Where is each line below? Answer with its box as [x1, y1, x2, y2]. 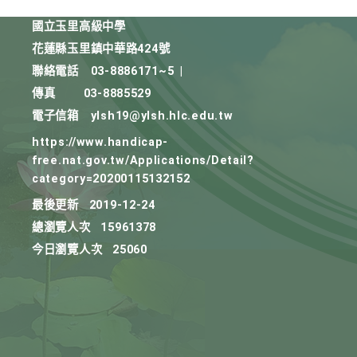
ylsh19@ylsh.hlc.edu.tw [90, 109, 233, 123]
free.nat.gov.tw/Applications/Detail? [32, 154, 254, 167]
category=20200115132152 [32, 172, 190, 186]
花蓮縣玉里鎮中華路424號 [32, 42, 171, 56]
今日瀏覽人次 [32, 243, 103, 257]
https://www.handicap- [32, 135, 169, 149]
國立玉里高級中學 [32, 20, 126, 33]
